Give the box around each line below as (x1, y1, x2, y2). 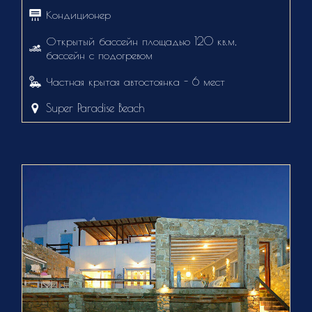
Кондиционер (46, 8, 111, 22)
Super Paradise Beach (46, 102, 146, 115)
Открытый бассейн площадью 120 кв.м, (46, 35, 237, 48)
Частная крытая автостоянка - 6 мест (46, 75, 226, 88)
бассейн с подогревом (46, 49, 153, 62)
